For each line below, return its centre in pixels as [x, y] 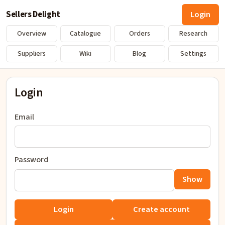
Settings [194, 54]
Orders [139, 34]
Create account [161, 209]
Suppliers [31, 54]
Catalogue [86, 34]
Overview [31, 34]
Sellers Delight [33, 15]
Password [31, 159]
